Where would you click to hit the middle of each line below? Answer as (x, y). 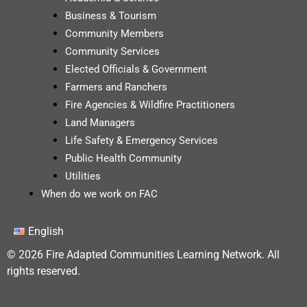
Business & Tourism (111, 15)
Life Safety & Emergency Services (142, 140)
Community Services (112, 51)
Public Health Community (123, 158)
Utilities (83, 176)
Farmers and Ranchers (116, 87)
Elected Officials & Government (136, 69)
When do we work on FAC (99, 194)
